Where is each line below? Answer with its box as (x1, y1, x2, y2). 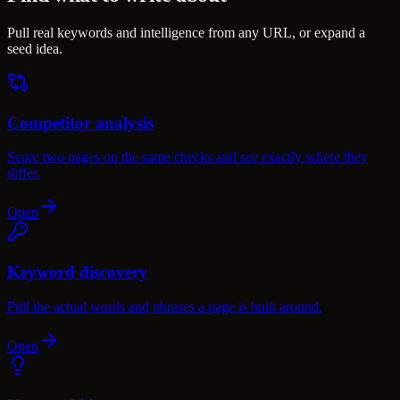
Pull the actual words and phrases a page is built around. (7, 298, 322, 314)
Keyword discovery (7, 262, 148, 281)
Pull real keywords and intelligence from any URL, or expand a (7, 24, 365, 40)
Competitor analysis (7, 112, 154, 132)
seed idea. (7, 40, 62, 56)
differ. (7, 165, 40, 181)
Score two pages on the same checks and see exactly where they (7, 149, 368, 165)
